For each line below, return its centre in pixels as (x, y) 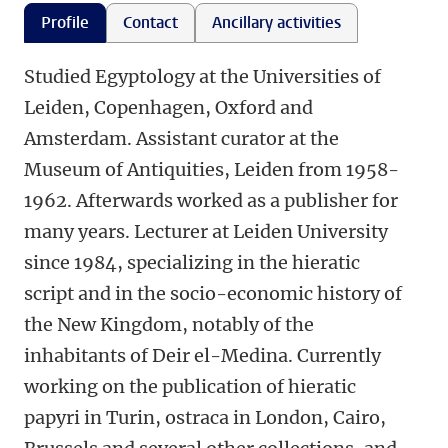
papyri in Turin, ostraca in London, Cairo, (205, 417)
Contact (150, 22)
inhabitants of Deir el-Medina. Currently (202, 355)
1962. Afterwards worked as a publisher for (211, 200)
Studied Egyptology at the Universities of (202, 76)
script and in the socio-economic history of (213, 293)
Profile (65, 22)
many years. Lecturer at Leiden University (206, 231)
